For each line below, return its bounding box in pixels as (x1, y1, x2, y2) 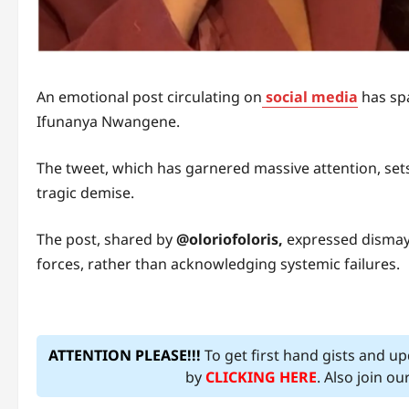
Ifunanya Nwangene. (37, 111, 180, 132)
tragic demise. (37, 183, 134, 204)
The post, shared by (37, 229, 176, 250)
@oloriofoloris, (176, 229, 283, 250)
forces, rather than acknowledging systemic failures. (37, 254, 400, 275)
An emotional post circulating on (37, 87, 262, 108)
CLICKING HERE (205, 367, 318, 388)
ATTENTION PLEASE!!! (47, 345, 201, 366)
